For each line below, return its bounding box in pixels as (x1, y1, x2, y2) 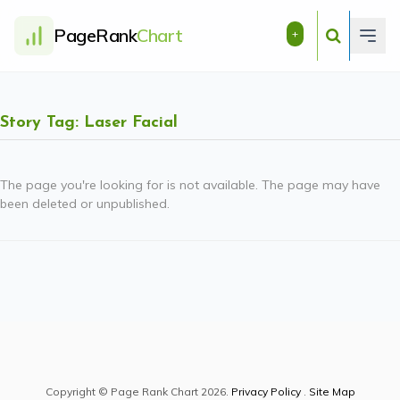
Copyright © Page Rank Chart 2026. (45, 385, 231, 398)
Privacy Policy (230, 385, 301, 398)
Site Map (308, 385, 355, 398)
